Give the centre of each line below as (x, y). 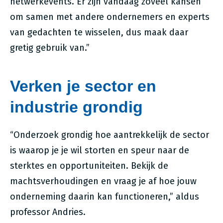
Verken (36, 86)
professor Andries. (48, 212)
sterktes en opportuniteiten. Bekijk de (89, 166)
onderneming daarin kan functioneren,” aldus (105, 197)
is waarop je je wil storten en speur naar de (100, 150)
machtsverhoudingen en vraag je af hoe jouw (103, 181)
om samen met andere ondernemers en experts (110, 17)
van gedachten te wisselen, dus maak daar (99, 32)
